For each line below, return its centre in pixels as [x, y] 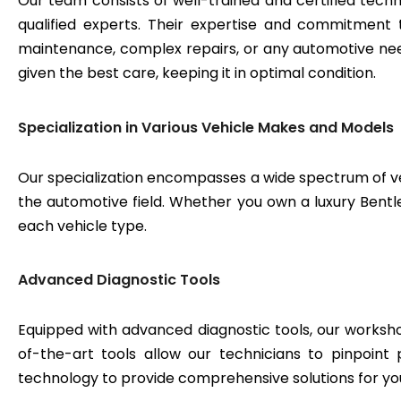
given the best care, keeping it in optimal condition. [197, 73]
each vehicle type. [82, 226]
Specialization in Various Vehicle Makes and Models [206, 127]
